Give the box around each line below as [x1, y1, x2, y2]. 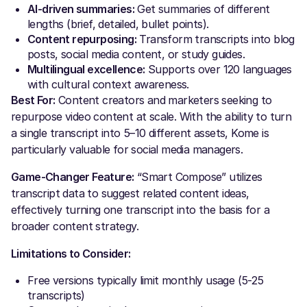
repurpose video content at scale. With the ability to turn [11, 110, 292, 124]
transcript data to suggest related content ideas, [11, 186, 249, 201]
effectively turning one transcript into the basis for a [11, 203, 269, 217]
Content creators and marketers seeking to [55, 93, 272, 108]
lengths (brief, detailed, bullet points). [27, 17, 209, 32]
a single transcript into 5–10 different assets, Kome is [11, 126, 269, 140]
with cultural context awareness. [27, 77, 189, 92]
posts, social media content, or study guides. [27, 47, 245, 62]
